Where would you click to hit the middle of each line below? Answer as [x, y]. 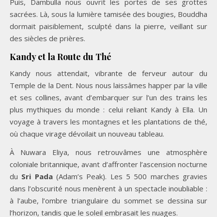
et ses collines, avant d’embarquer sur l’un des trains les [108, 97]
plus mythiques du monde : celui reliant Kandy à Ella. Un [108, 109]
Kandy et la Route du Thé [61, 56]
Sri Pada [37, 176]
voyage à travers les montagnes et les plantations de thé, [108, 121]
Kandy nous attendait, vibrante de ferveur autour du [108, 73]
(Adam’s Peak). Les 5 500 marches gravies [130, 176]
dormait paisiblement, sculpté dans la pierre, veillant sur [108, 26]
